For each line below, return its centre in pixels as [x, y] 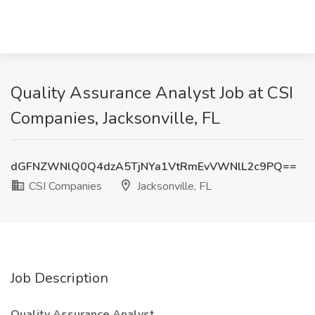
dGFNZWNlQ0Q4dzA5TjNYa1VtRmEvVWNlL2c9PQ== [154, 167]
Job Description [59, 278]
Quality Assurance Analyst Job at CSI [152, 93]
